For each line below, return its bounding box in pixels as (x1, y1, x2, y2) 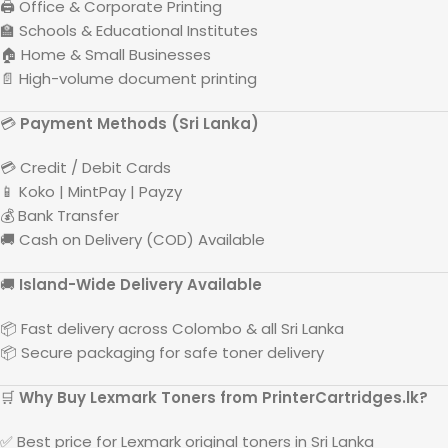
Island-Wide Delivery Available (19, 273, 262, 295)
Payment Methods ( (20, 112, 179, 134)
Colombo (172, 317, 242, 339)
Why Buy (19, 386, 90, 408)
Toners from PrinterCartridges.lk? (157, 386, 428, 408)
